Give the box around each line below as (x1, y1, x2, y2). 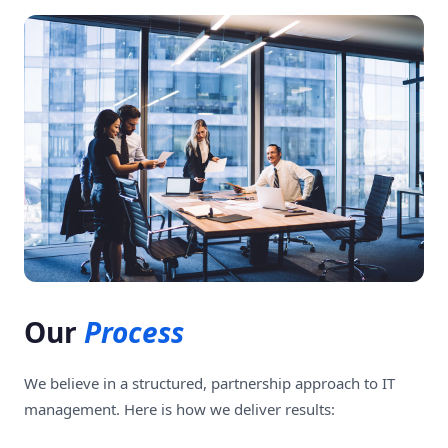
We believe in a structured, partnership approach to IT (24, 372, 395, 393)
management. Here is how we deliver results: (24, 398, 335, 419)
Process (84, 312, 184, 351)
